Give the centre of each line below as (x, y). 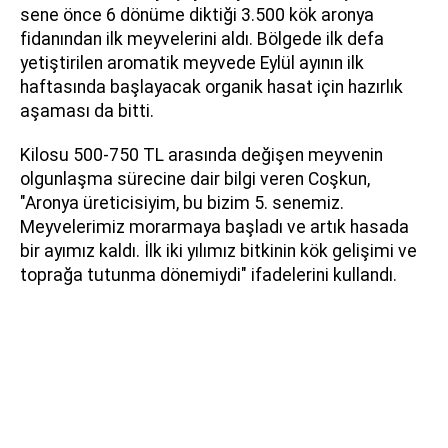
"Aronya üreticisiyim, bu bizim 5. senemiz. (182, 202)
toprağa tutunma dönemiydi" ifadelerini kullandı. (208, 274)
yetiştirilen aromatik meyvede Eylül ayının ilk (192, 62)
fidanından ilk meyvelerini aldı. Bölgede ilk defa (202, 38)
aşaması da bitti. (87, 110)
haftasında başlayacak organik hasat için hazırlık (211, 86)
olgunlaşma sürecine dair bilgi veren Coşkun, (195, 178)
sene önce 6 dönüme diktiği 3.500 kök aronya (197, 14)
